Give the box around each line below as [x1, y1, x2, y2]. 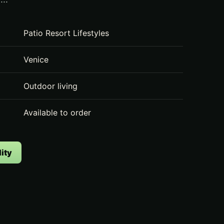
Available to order [23, 107, 91, 117]
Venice [23, 54, 49, 64]
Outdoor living [23, 81, 78, 91]
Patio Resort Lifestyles [23, 28, 109, 38]
